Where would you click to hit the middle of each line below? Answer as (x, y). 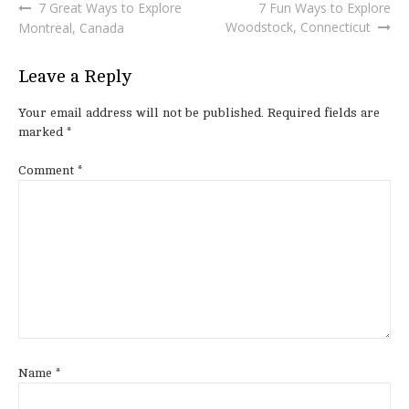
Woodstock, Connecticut (298, 27)
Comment (48, 171)
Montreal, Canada (71, 28)
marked (42, 132)
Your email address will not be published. (141, 113)
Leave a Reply (75, 77)
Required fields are (324, 113)
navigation (65, 44)
